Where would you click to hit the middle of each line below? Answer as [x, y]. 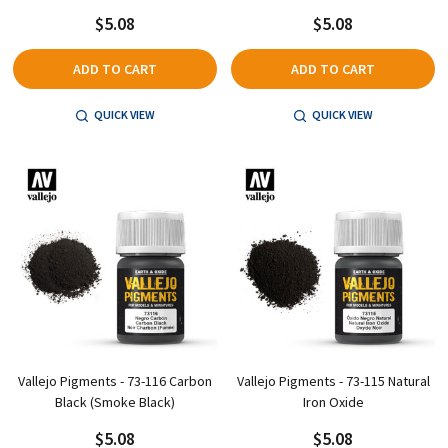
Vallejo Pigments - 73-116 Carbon [115, 381]
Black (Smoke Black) [115, 402]
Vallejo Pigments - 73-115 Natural [333, 381]
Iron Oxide [333, 402]
